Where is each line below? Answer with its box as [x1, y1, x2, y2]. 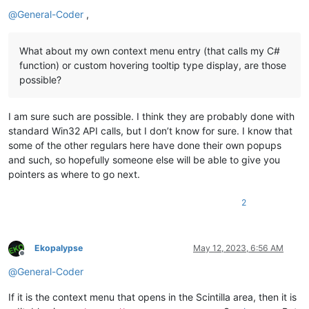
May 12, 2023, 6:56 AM [193, 243, 283, 254]
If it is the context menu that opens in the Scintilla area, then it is [8, 291, 297, 303]
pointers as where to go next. [8, 168, 140, 181]
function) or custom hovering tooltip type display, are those [19, 59, 286, 72]
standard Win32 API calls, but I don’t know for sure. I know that [8, 125, 292, 137]
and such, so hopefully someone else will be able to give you [8, 154, 280, 166]
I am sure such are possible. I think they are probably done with [8, 110, 295, 123]
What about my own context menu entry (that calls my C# [19, 45, 280, 57]
